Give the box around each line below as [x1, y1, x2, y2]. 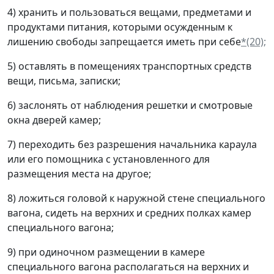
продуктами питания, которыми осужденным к [7, 20, 232, 34]
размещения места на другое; [7, 167, 151, 180]
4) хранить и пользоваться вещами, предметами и [7, 6, 251, 19]
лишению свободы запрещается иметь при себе [7, 35, 241, 48]
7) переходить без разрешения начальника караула [7, 138, 257, 151]
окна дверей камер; [7, 113, 101, 127]
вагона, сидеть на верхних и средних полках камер [7, 206, 251, 220]
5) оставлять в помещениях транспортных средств [7, 59, 251, 73]
